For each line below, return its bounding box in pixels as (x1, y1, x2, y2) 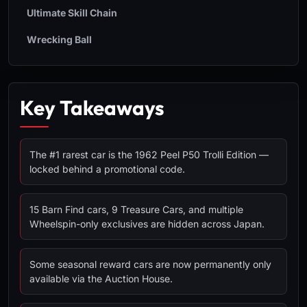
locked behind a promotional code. (29, 163, 185, 175)
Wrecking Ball (27, 34, 92, 45)
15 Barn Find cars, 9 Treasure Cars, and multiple (29, 204, 243, 215)
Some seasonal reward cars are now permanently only (29, 258, 271, 270)
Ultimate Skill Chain (27, 7, 117, 19)
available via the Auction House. (29, 273, 173, 284)
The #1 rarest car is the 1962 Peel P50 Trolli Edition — (29, 149, 269, 160)
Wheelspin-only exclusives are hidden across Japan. (29, 218, 265, 230)
